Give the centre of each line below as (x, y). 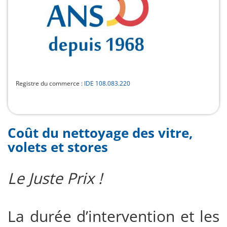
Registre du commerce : (50, 83)
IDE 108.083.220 (107, 83)
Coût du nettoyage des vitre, (100, 133)
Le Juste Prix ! (55, 178)
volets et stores (58, 147)
